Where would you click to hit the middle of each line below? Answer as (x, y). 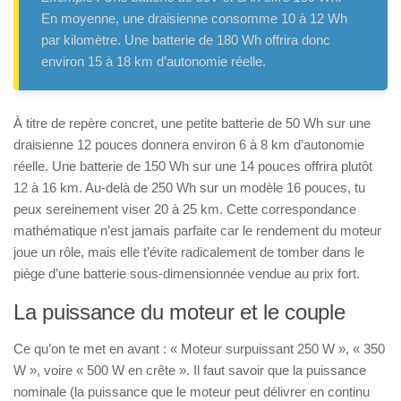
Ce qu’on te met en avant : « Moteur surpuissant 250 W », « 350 (199, 348)
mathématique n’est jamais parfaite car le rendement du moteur (197, 230)
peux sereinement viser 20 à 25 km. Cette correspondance (185, 209)
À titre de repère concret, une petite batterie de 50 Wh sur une (192, 123)
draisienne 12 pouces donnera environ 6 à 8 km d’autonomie (189, 144)
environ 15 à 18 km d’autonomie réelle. (154, 61)
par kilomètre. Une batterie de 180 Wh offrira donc (186, 39)
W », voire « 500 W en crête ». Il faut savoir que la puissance (190, 370)
